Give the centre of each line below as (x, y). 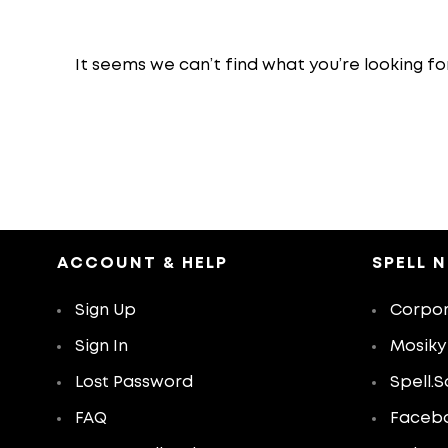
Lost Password (134, 382)
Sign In (101, 346)
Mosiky (418, 346)
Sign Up (105, 310)
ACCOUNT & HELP (142, 263)
